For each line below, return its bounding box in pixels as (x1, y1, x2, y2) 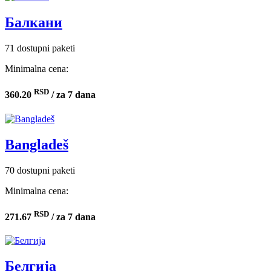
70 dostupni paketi (5, 165, 75, 175)
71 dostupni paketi (5, 42, 75, 53)
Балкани (5, 15, 62, 30)
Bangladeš (5, 136, 68, 152)
